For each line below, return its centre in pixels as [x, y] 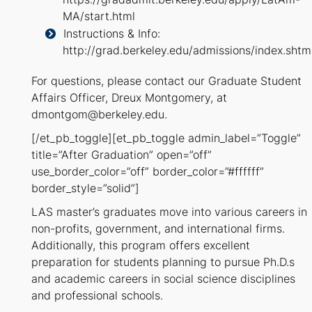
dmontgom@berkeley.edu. [99, 115]
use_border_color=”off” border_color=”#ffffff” [148, 172]
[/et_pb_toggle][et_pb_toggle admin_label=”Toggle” [166, 139]
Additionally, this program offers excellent [141, 246]
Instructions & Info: [112, 34]
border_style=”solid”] [85, 189]
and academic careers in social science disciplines [163, 279]
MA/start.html [99, 17]
